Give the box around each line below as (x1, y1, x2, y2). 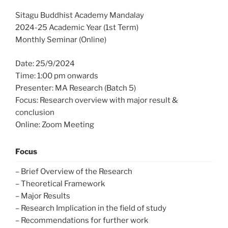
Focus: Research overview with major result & (15, 95, 178, 105)
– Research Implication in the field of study (15, 204, 166, 213)
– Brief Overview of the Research (15, 167, 132, 177)
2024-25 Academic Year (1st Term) (15, 23, 138, 33)
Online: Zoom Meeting (15, 120, 94, 129)
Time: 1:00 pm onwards (15, 71, 98, 80)
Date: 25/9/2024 (15, 59, 75, 68)
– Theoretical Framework (15, 179, 105, 189)
